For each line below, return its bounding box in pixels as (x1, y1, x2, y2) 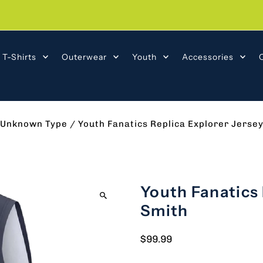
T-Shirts (2, 51, 36, 62)
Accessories (181, 51, 234, 62)
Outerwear (61, 51, 107, 62)
